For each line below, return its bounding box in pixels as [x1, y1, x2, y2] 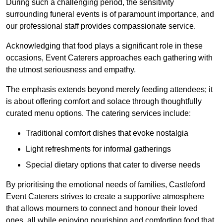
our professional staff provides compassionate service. [6, 22, 196, 31]
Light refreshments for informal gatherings [26, 145, 171, 154]
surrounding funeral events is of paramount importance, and [6, 10, 214, 19]
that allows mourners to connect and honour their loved [6, 204, 198, 213]
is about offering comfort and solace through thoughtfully [6, 97, 202, 106]
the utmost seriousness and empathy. [6, 65, 136, 74]
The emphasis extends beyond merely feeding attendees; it [6, 85, 213, 94]
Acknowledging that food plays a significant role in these [6, 42, 203, 51]
